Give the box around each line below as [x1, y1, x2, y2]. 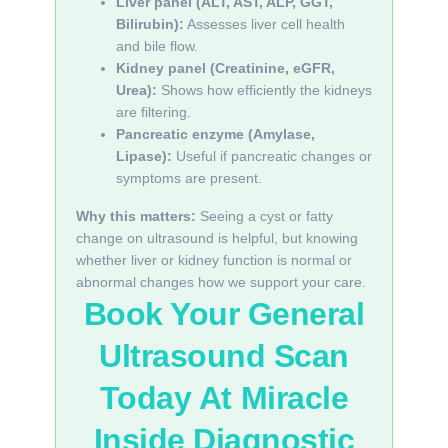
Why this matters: [76, 208, 196, 224]
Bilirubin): [116, 16, 184, 32]
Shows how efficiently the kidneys [157, 82, 372, 98]
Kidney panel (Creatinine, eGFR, [116, 60, 335, 76]
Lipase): [116, 148, 172, 164]
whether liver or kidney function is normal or [76, 252, 352, 268]
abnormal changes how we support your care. [76, 274, 366, 290]
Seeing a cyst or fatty [196, 208, 333, 224]
